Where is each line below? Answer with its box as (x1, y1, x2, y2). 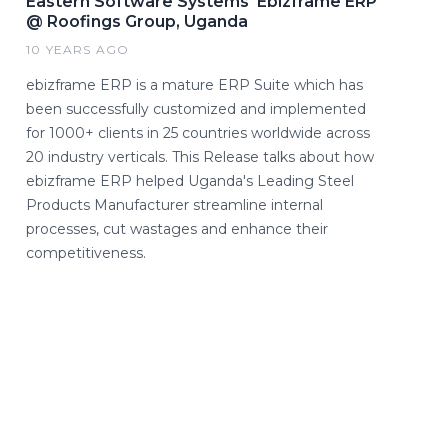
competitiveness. (26, 244, 146, 262)
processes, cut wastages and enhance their (26, 220, 328, 238)
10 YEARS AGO (26, 42, 130, 57)
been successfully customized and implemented (26, 100, 366, 118)
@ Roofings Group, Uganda (26, 12, 248, 31)
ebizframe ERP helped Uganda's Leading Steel (26, 172, 354, 190)
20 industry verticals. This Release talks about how (26, 148, 374, 166)
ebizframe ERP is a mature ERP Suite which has (26, 76, 363, 94)
